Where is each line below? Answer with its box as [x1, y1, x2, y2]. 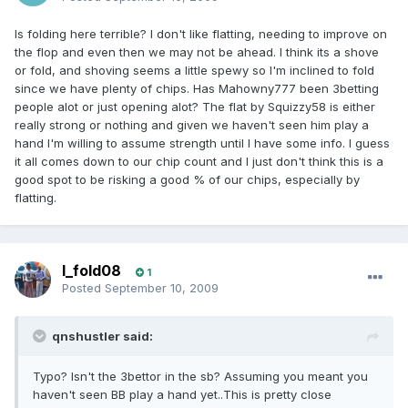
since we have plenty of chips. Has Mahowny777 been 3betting [15, 81, 379, 97]
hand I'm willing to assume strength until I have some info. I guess [15, 136, 390, 151]
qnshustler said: [52, 329, 153, 344]
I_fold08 [62, 261, 121, 280]
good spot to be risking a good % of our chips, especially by [15, 172, 360, 188]
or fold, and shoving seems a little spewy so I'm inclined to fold [15, 63, 374, 78]
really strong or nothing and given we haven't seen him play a [15, 117, 369, 133]
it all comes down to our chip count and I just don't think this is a [15, 154, 383, 169]
